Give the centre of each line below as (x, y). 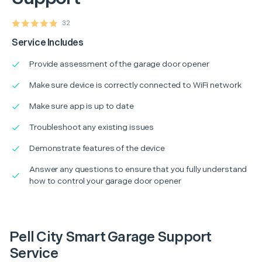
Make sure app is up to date (82, 106)
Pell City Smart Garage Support (111, 237)
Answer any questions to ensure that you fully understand (138, 169)
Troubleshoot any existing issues (92, 127)
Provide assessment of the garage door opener (119, 64)
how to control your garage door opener (105, 181)
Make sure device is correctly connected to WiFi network (135, 85)
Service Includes (48, 43)
